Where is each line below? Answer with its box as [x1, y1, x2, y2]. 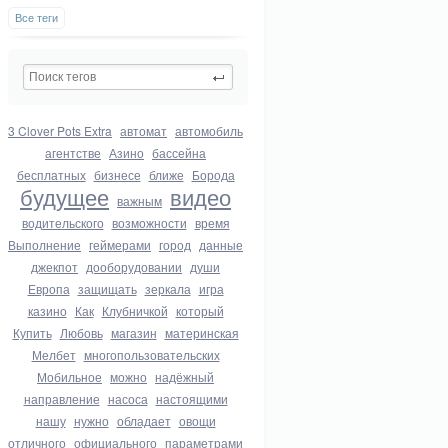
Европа [27, 280, 70, 297]
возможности [111, 214, 187, 231]
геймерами [89, 236, 151, 253]
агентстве [45, 144, 101, 161]
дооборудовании [86, 258, 182, 275]
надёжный [155, 368, 214, 385]
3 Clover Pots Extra [8, 122, 112, 139]
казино [27, 302, 67, 319]
